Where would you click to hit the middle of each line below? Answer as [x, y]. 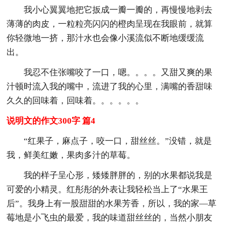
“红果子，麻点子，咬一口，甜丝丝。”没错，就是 [118, 141]
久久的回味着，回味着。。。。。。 [75, 100]
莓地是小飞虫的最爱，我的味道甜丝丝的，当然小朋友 [110, 217]
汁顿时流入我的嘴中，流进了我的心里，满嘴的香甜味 [110, 86]
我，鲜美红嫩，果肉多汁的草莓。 [71, 155]
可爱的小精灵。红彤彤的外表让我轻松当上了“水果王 [107, 189]
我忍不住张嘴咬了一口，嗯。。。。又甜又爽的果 [118, 72]
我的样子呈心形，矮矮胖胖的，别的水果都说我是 [118, 175]
